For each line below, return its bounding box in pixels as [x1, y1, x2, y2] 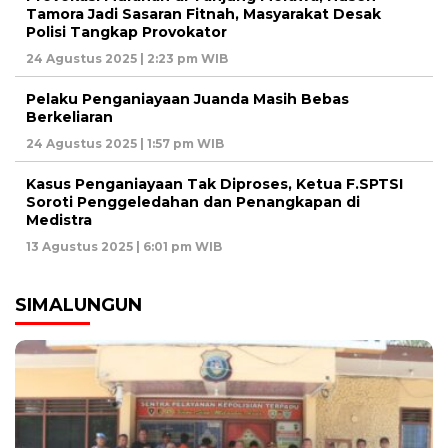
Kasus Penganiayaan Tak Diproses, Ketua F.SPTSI [26, 174, 403, 193]
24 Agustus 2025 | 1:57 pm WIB [26, 135, 224, 151]
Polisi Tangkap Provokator [26, 22, 227, 41]
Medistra [26, 210, 92, 229]
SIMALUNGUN [15, 293, 142, 316]
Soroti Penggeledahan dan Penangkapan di [26, 192, 360, 211]
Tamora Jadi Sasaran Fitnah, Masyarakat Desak [26, 4, 381, 23]
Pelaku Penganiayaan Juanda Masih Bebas [26, 89, 349, 108]
